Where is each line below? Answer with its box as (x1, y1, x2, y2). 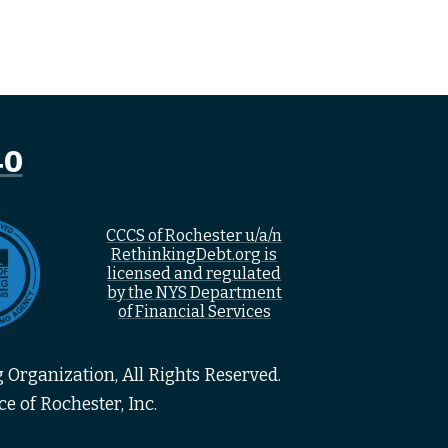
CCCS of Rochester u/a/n (106, 226, 283, 246)
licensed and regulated (107, 264, 282, 284)
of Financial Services (117, 302, 271, 322)
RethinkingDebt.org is (111, 245, 278, 265)
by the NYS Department (106, 283, 282, 303)
